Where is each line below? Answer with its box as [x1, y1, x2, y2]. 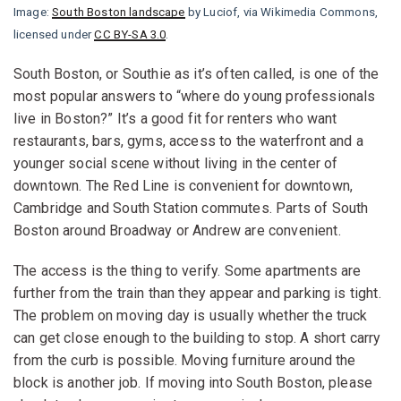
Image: [13, 4, 53, 19]
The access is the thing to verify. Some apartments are [13, 261, 362, 279]
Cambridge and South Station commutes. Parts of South [13, 199, 369, 217]
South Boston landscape [52, 4, 185, 19]
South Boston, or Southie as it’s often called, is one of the [13, 64, 380, 82]
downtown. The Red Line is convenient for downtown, [13, 176, 354, 194]
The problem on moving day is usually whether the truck [13, 306, 368, 324]
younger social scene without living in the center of [13, 154, 338, 172]
